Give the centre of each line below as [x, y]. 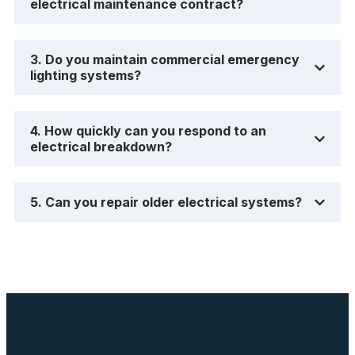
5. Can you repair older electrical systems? [166, 202]
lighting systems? [86, 75]
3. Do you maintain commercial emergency [165, 59]
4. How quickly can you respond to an [148, 131]
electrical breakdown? [101, 147]
